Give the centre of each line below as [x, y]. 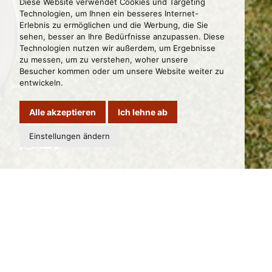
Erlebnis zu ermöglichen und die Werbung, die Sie [114, 25]
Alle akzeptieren [63, 112]
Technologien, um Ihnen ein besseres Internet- [109, 13]
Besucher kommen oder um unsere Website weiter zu [122, 71]
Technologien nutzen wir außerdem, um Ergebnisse [117, 48]
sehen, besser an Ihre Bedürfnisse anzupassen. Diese [122, 36]
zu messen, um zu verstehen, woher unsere [104, 59]
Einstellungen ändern [70, 136]
